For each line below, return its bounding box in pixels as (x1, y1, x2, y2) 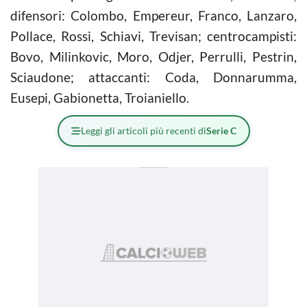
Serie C (206, 124, 236, 136)
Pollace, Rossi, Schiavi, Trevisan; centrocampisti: (10, 27, 297, 44)
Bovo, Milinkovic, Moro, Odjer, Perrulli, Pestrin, (10, 48, 297, 64)
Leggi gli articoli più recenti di (80, 124, 206, 136)
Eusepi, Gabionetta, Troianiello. (10, 89, 189, 106)
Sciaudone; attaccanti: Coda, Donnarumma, (10, 69, 297, 85)
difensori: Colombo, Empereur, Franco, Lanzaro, (10, 7, 297, 23)
